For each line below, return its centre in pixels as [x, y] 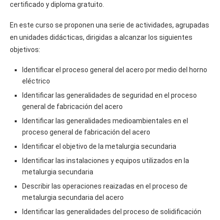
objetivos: [25, 49]
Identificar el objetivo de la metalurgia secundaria [99, 146]
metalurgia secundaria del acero [73, 197]
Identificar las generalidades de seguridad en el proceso [110, 95]
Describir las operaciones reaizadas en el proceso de [105, 186]
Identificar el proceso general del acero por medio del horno [115, 69]
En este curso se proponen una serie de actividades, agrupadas [110, 25]
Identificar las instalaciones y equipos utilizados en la [106, 160]
